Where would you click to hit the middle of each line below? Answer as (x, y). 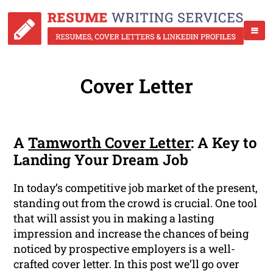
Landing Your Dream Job (101, 160)
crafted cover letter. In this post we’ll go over (127, 264)
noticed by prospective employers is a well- (125, 249)
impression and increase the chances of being (131, 234)
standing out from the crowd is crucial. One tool (136, 203)
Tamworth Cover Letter (110, 143)
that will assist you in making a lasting (114, 218)
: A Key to (224, 143)
